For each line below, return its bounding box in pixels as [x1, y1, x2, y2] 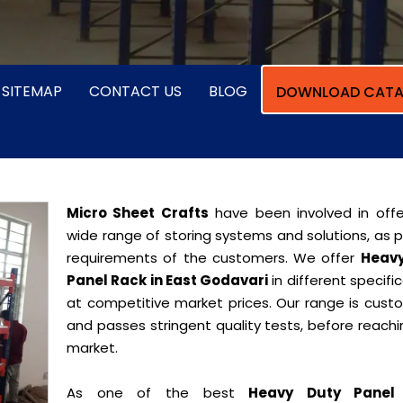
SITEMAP [2, 81, 62, 102]
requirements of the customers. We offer [67, 248, 361, 267]
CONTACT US [89, 81, 182, 102]
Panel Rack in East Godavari [67, 271, 269, 290]
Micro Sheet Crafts [67, 203, 209, 222]
